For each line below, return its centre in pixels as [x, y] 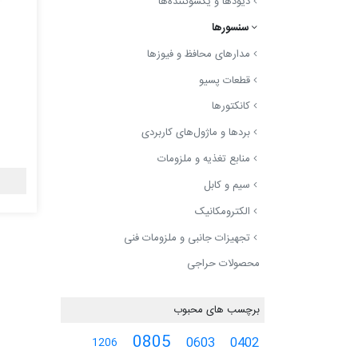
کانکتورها [232, 107]
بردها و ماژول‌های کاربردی [197, 133]
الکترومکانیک [224, 211]
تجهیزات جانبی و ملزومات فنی [188, 238]
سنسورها [231, 28]
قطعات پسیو [226, 80]
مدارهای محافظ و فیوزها [200, 54]
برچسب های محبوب [216, 310]
